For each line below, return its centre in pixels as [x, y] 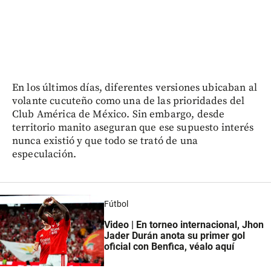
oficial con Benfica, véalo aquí [169, 246]
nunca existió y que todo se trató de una [105, 141]
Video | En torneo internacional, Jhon [184, 224]
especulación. [44, 154]
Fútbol [116, 204]
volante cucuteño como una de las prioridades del [129, 101]
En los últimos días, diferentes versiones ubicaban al [135, 87]
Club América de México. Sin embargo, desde [119, 114]
